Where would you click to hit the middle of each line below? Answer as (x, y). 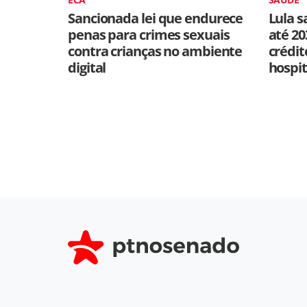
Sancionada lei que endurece (156, 18)
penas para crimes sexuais (149, 35)
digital (87, 67)
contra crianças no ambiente (155, 51)
